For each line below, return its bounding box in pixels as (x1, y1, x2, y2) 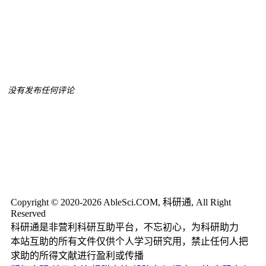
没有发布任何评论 (8, 85, 74, 95)
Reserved (11, 208, 46, 218)
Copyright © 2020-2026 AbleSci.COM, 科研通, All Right (11, 197, 231, 207)
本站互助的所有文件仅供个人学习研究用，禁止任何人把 (11, 236, 248, 246)
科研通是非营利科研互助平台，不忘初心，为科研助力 (11, 221, 239, 232)
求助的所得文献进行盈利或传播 (11, 250, 144, 261)
